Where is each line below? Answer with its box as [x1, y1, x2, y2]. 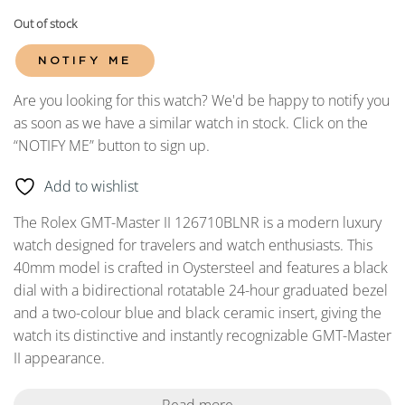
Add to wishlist [44, 176, 138, 197]
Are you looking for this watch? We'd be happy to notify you [14, 89, 390, 110]
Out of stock [14, 14, 77, 32]
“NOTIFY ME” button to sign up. [14, 135, 210, 155]
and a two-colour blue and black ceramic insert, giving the [14, 303, 381, 324]
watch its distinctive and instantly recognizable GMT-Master [14, 325, 391, 346]
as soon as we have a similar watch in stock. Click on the [14, 112, 368, 133]
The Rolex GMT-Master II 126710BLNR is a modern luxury [14, 212, 381, 233]
